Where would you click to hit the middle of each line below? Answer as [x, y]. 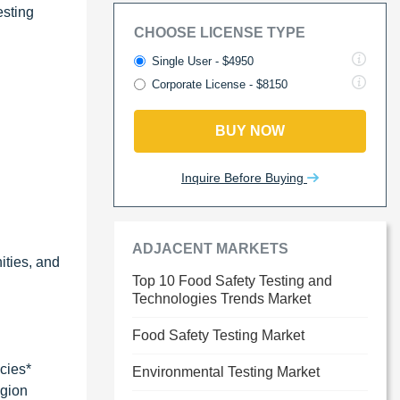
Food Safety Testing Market [218, 335]
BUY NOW [250, 131]
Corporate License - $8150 [220, 84]
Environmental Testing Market [226, 372]
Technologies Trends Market [221, 299]
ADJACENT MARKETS [210, 249]
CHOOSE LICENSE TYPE [220, 33]
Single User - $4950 [203, 61]
